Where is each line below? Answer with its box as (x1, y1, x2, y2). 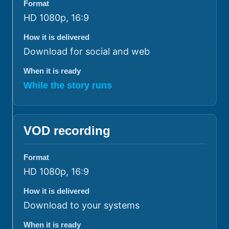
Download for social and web (24, 45, 150, 57)
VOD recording (24, 123, 110, 138)
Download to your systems (24, 199, 140, 211)
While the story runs (24, 80, 112, 90)
